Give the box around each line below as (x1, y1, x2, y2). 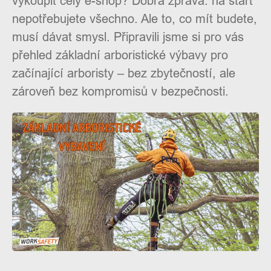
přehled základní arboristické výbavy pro (12, 48, 228, 62)
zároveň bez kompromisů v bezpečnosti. (12, 84, 229, 98)
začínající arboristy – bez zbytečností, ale (12, 66, 235, 80)
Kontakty (237, 158, 266, 167)
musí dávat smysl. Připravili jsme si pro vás (12, 30, 244, 44)
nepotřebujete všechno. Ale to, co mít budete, (12, 11, 257, 25)
